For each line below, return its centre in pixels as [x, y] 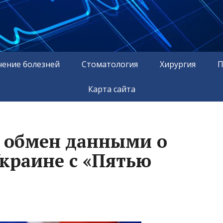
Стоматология [110, 64]
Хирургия [178, 64]
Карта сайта [111, 89]
